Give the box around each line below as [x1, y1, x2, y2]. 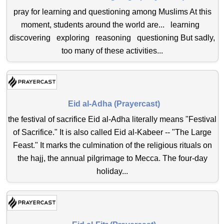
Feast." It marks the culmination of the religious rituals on [12, 141, 212, 150]
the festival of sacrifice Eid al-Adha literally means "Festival [8, 115, 217, 124]
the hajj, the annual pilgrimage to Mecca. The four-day [17, 154, 207, 163]
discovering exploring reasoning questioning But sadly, [9, 33, 215, 42]
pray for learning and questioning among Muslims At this [13, 7, 211, 16]
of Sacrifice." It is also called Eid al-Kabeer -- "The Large [13, 128, 212, 137]
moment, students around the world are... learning [21, 20, 204, 29]
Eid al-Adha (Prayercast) [67, 99, 160, 108]
